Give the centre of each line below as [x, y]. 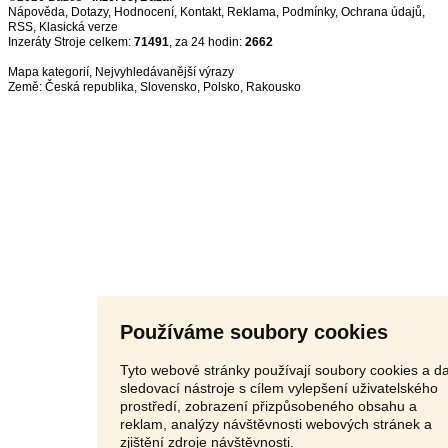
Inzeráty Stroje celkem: [71, 42]
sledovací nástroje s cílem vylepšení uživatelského [278, 387]
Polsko [221, 87]
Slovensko [168, 87]
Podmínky [308, 12]
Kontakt [200, 12]
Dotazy [89, 12]
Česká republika [89, 87]
